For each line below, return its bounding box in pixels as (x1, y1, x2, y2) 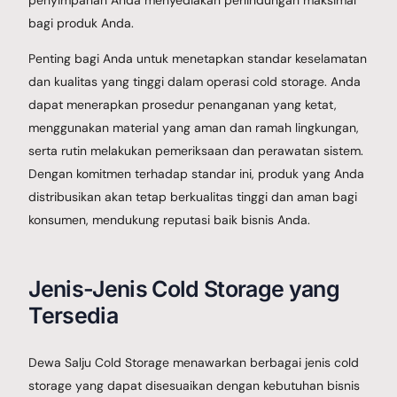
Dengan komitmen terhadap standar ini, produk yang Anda (28, 165, 365, 182)
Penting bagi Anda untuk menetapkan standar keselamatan (28, 50, 368, 66)
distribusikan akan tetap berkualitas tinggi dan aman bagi (28, 188, 358, 205)
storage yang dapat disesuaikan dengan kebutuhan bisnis (28, 377, 361, 393)
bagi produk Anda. (28, 14, 135, 31)
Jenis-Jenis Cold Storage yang (28, 275, 339, 302)
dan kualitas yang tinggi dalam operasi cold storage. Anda (28, 73, 362, 90)
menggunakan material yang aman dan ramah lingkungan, (28, 119, 360, 136)
